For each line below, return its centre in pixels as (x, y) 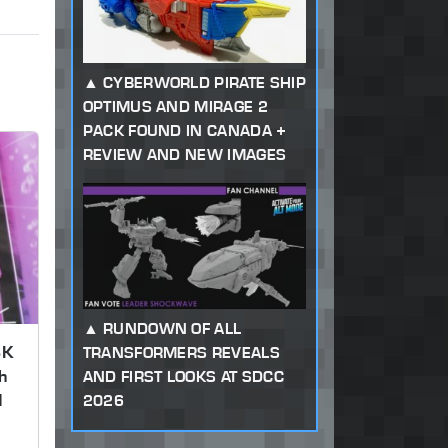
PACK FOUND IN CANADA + (184, 130)
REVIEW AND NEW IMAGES (184, 154)
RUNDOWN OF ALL (172, 328)
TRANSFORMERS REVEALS (181, 352)
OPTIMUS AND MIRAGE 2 (175, 106)
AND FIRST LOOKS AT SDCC (183, 376)
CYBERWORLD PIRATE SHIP (204, 82)
